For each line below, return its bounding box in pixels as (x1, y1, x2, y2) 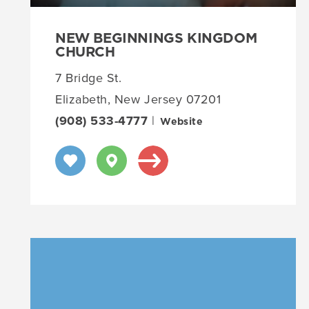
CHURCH (55, 45, 115, 59)
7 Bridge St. (55, 68, 122, 87)
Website (160, 117, 203, 127)
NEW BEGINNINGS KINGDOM (55, 31, 257, 46)
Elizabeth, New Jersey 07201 (55, 90, 221, 108)
